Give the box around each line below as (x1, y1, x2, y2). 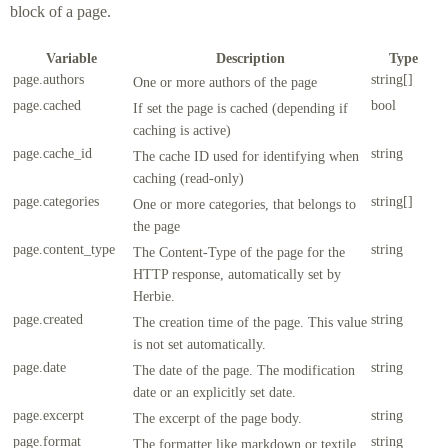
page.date (13, 358, 66, 375)
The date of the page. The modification (133, 361, 355, 378)
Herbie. (133, 287, 175, 304)
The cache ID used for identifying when (133, 147, 359, 164)
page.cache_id (13, 144, 92, 161)
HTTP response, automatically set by (133, 265, 341, 282)
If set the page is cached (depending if (133, 99, 348, 116)
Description (215, 49, 285, 66)
